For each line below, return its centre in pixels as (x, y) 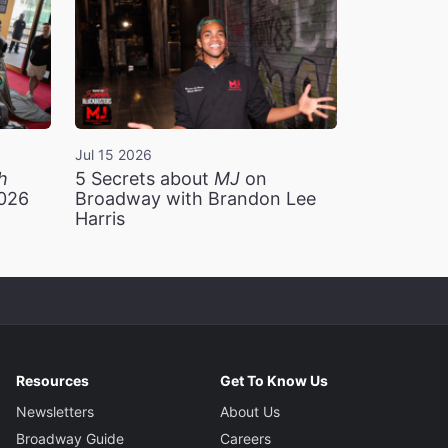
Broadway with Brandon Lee (195, 199)
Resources (53, 381)
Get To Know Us (273, 381)
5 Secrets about (144, 179)
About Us (249, 412)
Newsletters (55, 412)
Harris (99, 219)
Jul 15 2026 (113, 155)
